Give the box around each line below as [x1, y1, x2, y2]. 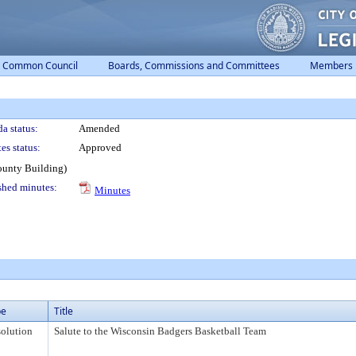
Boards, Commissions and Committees [108, 59, 280, 72]
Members [310, 59, 353, 72]
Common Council [2, 59, 78, 72]
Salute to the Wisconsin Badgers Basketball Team [54, 325, 266, 337]
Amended [79, 122, 120, 134]
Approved [79, 141, 122, 153]
